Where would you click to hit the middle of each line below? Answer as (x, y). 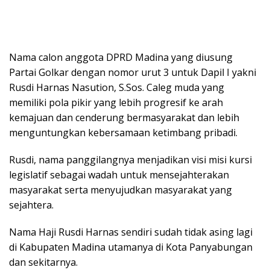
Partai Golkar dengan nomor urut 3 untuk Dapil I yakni (133, 72)
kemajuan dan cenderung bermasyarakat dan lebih (124, 117)
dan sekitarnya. (43, 262)
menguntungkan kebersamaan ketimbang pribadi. (123, 132)
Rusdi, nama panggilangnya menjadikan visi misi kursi (130, 159)
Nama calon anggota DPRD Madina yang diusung (121, 57)
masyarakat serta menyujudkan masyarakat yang (121, 190)
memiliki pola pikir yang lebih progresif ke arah (116, 102)
